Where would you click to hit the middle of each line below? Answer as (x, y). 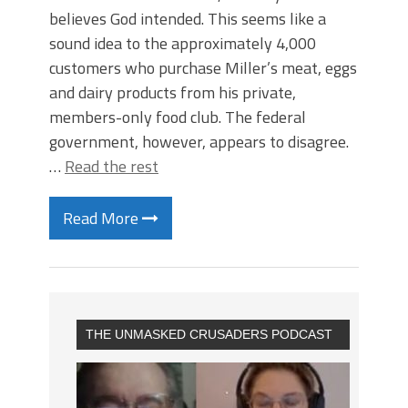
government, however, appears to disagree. (199, 142)
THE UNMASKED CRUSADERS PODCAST (209, 334)
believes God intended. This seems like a (188, 19)
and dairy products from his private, (173, 92)
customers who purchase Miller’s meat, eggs (203, 68)
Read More (102, 218)
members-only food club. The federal (178, 117)
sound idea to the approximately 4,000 (183, 43)
